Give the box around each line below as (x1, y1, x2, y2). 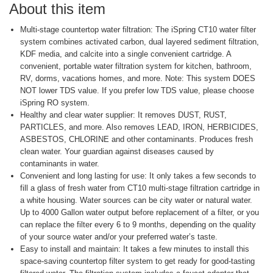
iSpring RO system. (20, 98, 90, 108)
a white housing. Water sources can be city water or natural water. (20, 196, 252, 205)
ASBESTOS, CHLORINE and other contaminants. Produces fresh (20, 135, 253, 144)
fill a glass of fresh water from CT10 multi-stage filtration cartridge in (20, 183, 260, 193)
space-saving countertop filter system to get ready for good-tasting (20, 257, 255, 266)
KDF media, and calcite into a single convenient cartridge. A (20, 49, 231, 59)
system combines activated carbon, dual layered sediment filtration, (20, 37, 259, 47)
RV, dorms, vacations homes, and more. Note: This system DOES (20, 74, 255, 83)
